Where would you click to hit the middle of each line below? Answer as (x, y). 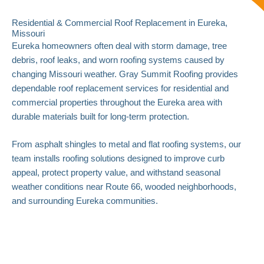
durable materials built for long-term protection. (100, 116)
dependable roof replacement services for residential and (120, 88)
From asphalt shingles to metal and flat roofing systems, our (126, 144)
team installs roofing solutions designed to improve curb (118, 158)
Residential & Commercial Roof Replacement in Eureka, (120, 23)
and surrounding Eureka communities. (85, 201)
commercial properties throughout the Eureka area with (117, 102)
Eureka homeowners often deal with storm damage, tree (119, 46)
